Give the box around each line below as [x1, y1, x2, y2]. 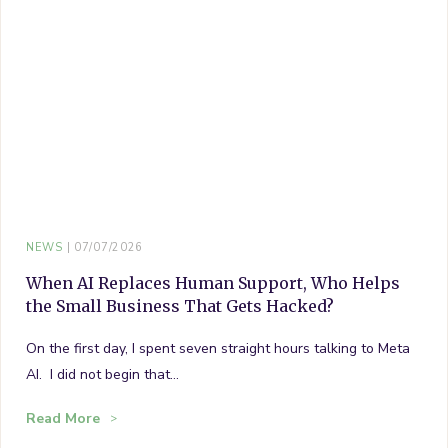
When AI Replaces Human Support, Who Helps [26, 272, 400, 293]
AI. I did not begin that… [26, 364, 179, 384]
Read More [26, 408, 100, 428]
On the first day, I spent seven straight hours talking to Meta [26, 338, 410, 358]
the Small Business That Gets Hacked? [26, 295, 334, 316]
